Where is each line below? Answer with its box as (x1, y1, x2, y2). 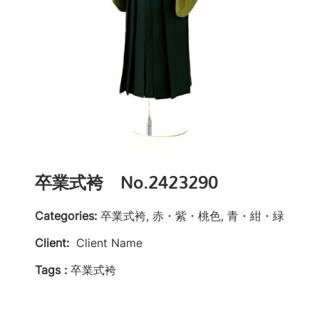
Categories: (34, 209, 97, 224)
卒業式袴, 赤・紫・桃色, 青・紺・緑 (100, 209, 284, 224)
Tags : (34, 263, 67, 278)
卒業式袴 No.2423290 (34, 165, 218, 199)
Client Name (75, 236, 142, 251)
